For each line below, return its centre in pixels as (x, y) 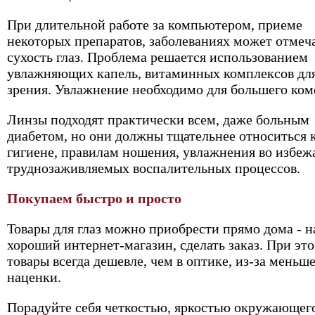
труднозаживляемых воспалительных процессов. (154, 168)
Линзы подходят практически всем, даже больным (158, 120)
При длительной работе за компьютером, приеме (155, 25)
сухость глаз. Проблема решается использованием (157, 57)
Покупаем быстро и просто (94, 198)
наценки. (34, 277)
